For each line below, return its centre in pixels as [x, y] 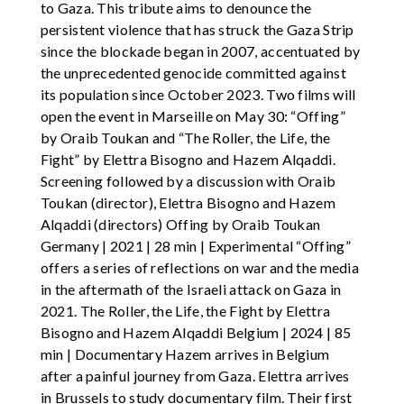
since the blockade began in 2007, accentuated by [200, 51]
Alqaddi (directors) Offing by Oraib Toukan [180, 225]
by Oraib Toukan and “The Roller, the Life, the [185, 138]
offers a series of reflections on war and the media [200, 268]
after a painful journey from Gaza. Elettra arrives [195, 376]
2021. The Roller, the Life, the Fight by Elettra [185, 311]
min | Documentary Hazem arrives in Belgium [185, 354]
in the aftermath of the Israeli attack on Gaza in [191, 289]
